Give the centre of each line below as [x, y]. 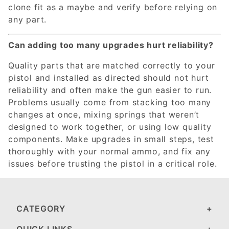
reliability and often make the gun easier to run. [110, 90]
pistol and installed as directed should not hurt [109, 77]
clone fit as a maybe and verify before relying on [113, 7]
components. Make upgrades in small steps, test [111, 139]
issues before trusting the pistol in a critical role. [113, 163]
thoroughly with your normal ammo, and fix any [109, 151]
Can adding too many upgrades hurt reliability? [111, 45]
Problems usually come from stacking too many [110, 102]
